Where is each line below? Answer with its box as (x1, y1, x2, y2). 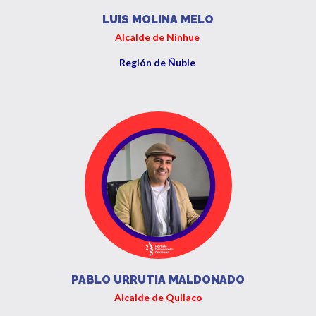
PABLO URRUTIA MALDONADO (71, 273, 245, 286)
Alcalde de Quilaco (114, 291, 202, 303)
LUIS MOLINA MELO (102, 13, 214, 26)
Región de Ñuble (119, 56, 197, 68)
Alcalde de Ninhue (114, 31, 202, 43)
